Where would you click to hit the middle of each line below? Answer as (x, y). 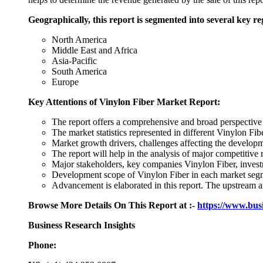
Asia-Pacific (74, 61)
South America (79, 72)
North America (79, 40)
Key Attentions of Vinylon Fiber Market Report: (124, 102)
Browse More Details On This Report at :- (113, 205)
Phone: (42, 245)
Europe (65, 82)
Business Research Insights (82, 225)
